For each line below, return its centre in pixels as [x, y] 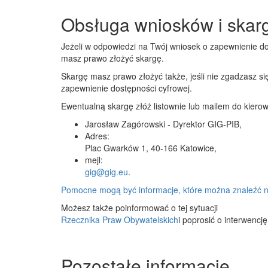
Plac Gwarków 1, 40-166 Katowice [150, 148]
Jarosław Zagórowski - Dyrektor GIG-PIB [162, 124]
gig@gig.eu [106, 172]
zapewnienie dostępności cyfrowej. [127, 88]
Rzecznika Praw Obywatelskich [120, 220]
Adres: [97, 136]
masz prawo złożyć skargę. [112, 58]
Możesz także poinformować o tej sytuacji [139, 208]
